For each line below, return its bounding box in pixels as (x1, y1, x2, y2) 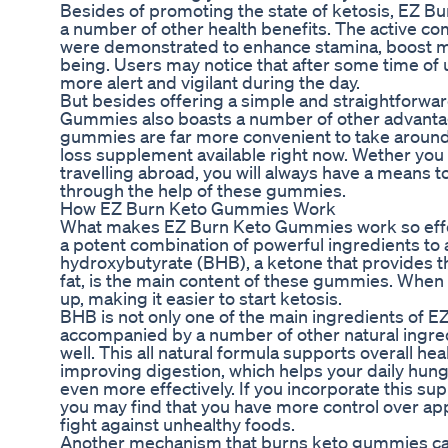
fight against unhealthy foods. (60, 413, 295, 436)
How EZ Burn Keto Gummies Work (60, 197, 336, 220)
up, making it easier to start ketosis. (60, 287, 342, 310)
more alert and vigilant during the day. (60, 71, 360, 94)
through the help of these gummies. (60, 179, 346, 202)
